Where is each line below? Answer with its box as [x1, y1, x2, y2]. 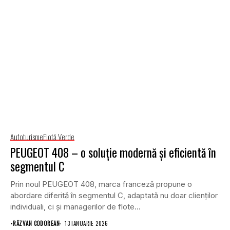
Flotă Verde [43, 131, 74, 143]
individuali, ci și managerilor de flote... [10, 202, 141, 212]
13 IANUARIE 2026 [65, 219, 108, 228]
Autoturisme [10, 131, 43, 143]
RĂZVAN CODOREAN [13, 219, 60, 228]
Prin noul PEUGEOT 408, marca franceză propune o [10, 179, 192, 189]
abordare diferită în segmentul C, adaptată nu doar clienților [10, 190, 218, 201]
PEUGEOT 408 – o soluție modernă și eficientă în [10, 144, 216, 162]
